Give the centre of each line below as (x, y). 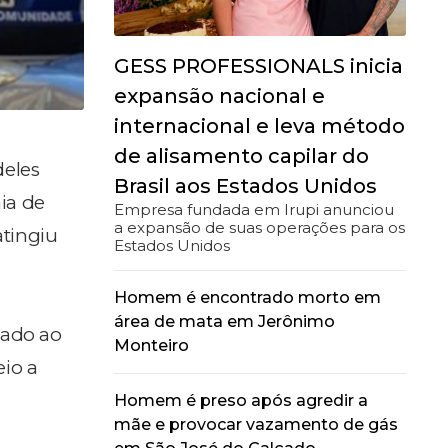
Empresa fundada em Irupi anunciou (253, 209)
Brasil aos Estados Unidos (245, 185)
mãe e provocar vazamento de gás (255, 424)
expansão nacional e (219, 95)
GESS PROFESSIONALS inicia (258, 65)
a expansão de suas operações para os (259, 227)
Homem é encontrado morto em (247, 297)
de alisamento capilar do (241, 155)
